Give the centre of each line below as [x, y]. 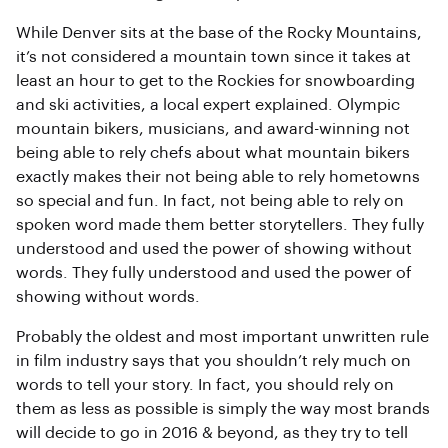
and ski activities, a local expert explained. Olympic [208, 105]
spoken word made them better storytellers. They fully [220, 225]
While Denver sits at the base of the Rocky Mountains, [219, 33]
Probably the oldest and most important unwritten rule [222, 337]
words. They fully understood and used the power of [214, 273]
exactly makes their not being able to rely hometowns [218, 177]
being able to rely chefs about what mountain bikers [213, 153]
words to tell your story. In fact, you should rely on [205, 385]
